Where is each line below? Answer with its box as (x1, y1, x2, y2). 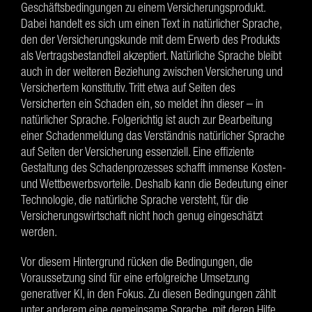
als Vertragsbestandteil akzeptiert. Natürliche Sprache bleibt (21, 48, 281, 63)
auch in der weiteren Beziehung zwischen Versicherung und (21, 64, 283, 79)
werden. (21, 224, 59, 239)
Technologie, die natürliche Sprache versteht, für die (21, 192, 249, 207)
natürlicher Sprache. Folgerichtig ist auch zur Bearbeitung (21, 112, 272, 127)
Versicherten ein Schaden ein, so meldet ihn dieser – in (21, 96, 263, 111)
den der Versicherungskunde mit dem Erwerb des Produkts (21, 32, 280, 47)
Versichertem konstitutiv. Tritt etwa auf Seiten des (21, 80, 235, 95)
